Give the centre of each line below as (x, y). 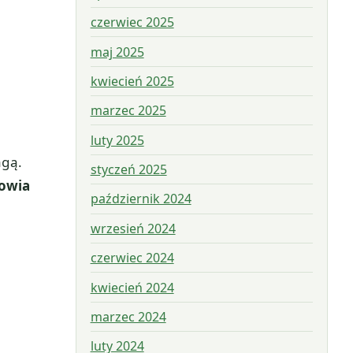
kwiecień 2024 (132, 287)
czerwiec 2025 (132, 22)
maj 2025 (117, 52)
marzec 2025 (128, 111)
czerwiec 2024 (132, 258)
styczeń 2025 (128, 170)
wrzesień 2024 (133, 228)
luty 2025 (117, 140)
